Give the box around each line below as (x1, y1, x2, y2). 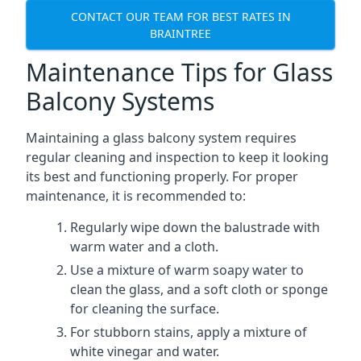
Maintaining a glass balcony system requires (26, 129, 297, 147)
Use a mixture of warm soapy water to (70, 261, 304, 279)
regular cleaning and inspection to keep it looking (26, 148, 329, 166)
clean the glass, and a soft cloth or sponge (70, 280, 328, 298)
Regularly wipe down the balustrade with (70, 218, 320, 236)
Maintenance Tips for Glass (26, 56, 333, 89)
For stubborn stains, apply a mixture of (70, 323, 307, 341)
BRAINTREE (150, 25, 211, 41)
